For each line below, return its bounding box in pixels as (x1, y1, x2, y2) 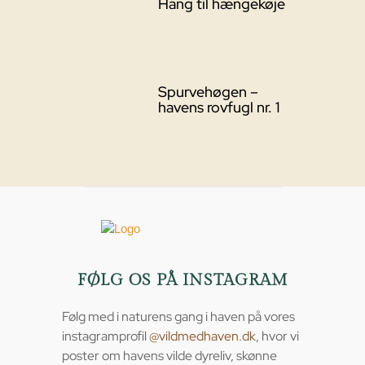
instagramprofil (62, 327, 149, 345)
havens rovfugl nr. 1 (157, 98, 279, 117)
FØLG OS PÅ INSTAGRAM (77, 270, 288, 290)
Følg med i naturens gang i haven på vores (62, 307, 295, 325)
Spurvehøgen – (157, 82, 258, 101)
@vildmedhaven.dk (149, 327, 256, 345)
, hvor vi (256, 327, 299, 345)
